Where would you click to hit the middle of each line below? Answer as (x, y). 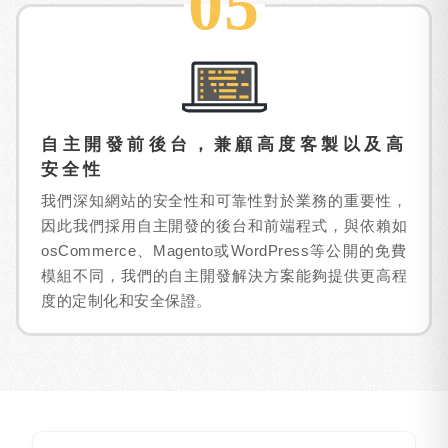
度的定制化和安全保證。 (126, 300)
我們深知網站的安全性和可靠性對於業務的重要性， (224, 200)
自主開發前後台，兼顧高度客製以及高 (224, 144)
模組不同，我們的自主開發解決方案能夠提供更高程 (224, 275)
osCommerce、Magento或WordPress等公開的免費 (224, 250)
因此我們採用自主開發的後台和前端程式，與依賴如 (224, 225)
